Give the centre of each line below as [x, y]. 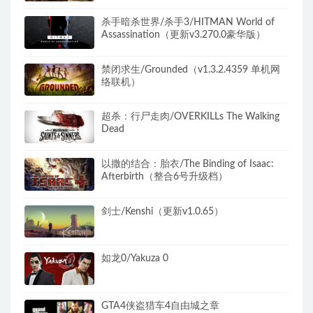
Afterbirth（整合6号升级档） [165, 176]
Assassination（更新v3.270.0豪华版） [183, 35]
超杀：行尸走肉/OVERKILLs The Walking [190, 117]
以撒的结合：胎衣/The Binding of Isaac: [188, 164]
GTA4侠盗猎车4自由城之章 [160, 306]
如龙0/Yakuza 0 [135, 259]
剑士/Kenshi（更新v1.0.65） [162, 211]
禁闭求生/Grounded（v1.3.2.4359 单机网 [191, 70]
